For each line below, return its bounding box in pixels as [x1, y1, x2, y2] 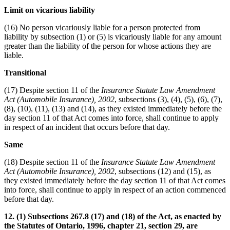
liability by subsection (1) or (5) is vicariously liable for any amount [4, 32, 221, 41]
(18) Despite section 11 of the [4, 157, 101, 166]
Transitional [4, 68, 46, 77]
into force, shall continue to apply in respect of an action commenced [4, 185, 226, 194]
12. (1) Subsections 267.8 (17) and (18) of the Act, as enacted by [4, 212, 221, 221]
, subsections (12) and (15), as [114, 166, 211, 176]
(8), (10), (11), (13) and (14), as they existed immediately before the [4, 104, 222, 113]
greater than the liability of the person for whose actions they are [4, 41, 211, 50]
